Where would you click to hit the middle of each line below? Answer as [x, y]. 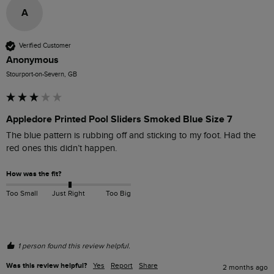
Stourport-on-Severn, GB [42, 74]
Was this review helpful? [46, 265]
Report [122, 265]
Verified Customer [45, 46]
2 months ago [245, 267]
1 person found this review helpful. [74, 246]
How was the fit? [34, 174]
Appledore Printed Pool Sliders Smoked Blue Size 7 [119, 119]
